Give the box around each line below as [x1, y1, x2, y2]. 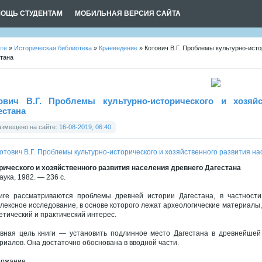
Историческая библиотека [14, 44, 92, 51]
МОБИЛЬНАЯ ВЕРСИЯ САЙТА [75, 9, 181, 18]
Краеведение [99, 44, 137, 51]
